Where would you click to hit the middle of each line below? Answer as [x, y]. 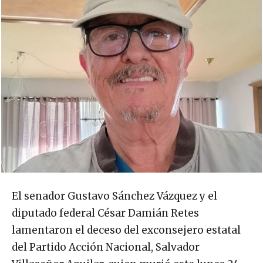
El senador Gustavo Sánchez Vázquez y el [114, 196]
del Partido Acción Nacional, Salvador [106, 247]
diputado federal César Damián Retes [105, 213]
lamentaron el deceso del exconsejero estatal [126, 230]
